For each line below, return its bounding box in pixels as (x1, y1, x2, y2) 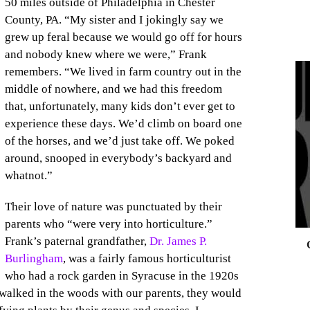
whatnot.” (4, 169, 53, 183)
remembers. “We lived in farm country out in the (4, 65, 241, 79)
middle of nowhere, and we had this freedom (4, 82, 222, 96)
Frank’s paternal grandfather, (4, 235, 149, 248)
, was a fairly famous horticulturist (62, 252, 231, 266)
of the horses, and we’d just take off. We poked (4, 134, 235, 148)
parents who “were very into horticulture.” (4, 217, 212, 231)
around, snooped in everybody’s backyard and (4, 152, 232, 165)
